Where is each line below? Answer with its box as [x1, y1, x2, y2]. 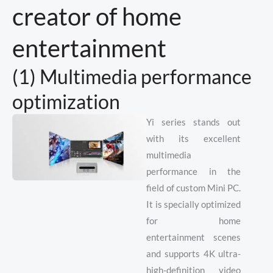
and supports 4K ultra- [146, 249, 241, 260]
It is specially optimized [146, 199, 241, 210]
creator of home [12, 2, 182, 32]
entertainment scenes [146, 232, 241, 243]
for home [146, 216, 241, 227]
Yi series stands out [146, 117, 241, 128]
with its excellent [146, 133, 241, 144]
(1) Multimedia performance [12, 65, 252, 89]
